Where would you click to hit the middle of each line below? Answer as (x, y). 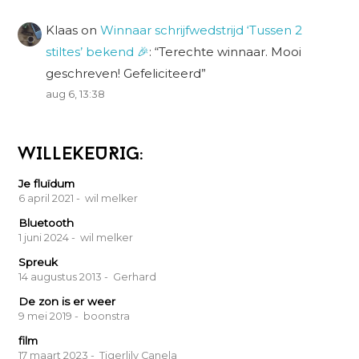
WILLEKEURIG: (81, 155)
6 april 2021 (46, 198)
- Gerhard (131, 276)
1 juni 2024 (44, 237)
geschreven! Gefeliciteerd (124, 73)
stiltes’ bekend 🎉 (98, 51)
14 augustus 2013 (61, 276)
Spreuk (38, 262)
